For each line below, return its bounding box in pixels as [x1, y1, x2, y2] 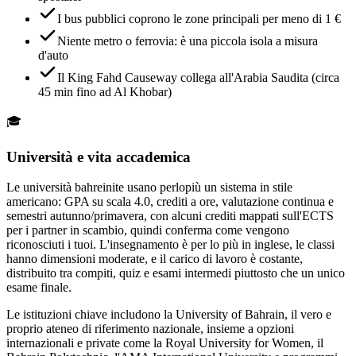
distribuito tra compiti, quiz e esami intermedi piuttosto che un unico [6, 266, 345, 281]
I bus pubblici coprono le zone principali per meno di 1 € [57, 11, 341, 25]
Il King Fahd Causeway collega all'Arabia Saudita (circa [57, 70, 339, 84]
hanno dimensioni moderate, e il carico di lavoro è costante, [6, 252, 303, 266]
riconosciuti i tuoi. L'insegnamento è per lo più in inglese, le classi [6, 238, 335, 252]
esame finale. [6, 281, 72, 295]
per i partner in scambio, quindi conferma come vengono [6, 223, 289, 238]
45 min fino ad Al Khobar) [38, 84, 172, 99]
